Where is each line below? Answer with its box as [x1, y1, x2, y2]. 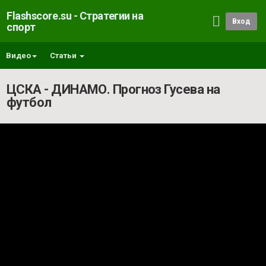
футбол [7, 95, 52, 110]
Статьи [50, 51, 78, 60]
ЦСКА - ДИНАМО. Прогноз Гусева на [7, 82, 220, 97]
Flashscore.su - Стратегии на [7, 9, 144, 22]
